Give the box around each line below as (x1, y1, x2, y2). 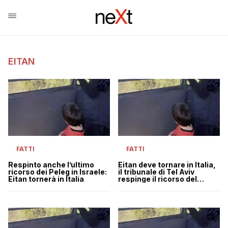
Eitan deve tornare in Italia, (118, 160, 216, 169)
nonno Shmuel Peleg (118, 181, 193, 190)
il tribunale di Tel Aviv (118, 167, 194, 176)
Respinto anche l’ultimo (8, 160, 94, 169)
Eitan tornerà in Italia (8, 174, 84, 183)
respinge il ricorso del (118, 174, 197, 183)
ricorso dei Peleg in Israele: (8, 167, 107, 176)
